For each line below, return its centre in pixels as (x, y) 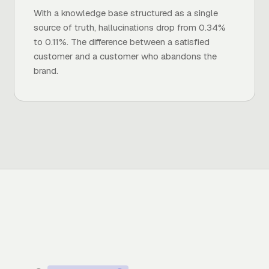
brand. (46, 71)
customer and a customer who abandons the (125, 56)
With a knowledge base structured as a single (125, 13)
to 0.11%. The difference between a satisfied (121, 42)
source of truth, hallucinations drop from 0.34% (129, 27)
